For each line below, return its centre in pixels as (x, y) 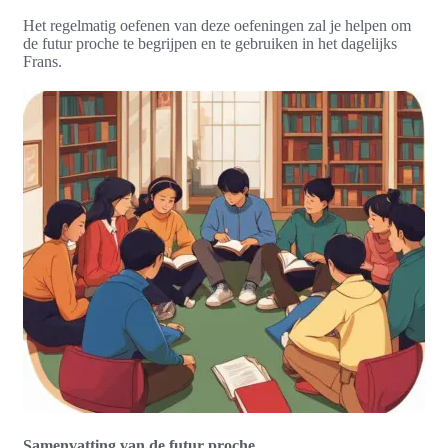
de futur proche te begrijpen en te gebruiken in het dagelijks (210, 43)
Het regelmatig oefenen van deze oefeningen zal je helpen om (217, 25)
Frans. (42, 61)
